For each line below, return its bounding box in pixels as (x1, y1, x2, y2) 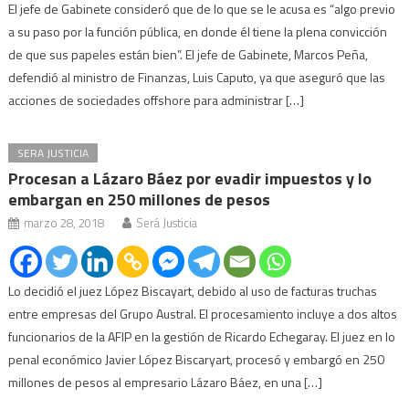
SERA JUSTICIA (17, 143, 89, 162)
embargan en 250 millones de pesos (8, 186, 271, 212)
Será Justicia (136, 213, 198, 232)
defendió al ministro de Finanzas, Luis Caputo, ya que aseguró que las (8, 67, 386, 87)
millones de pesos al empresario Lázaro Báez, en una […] (8, 372, 323, 392)
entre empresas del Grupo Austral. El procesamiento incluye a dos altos (8, 303, 398, 323)
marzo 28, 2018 (24, 213, 105, 232)
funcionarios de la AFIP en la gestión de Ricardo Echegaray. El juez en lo (8, 326, 396, 346)
